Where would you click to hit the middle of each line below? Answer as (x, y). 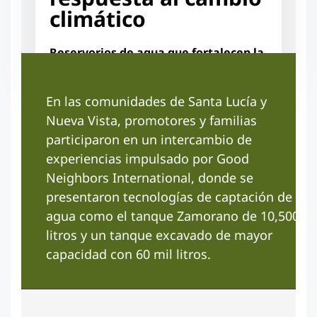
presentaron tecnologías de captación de (169, 197)
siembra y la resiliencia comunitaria (151, 69)
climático (98, 19)
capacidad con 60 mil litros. (128, 254)
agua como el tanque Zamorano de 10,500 (173, 216)
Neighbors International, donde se (150, 178)
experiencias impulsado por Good (148, 158)
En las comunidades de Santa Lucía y (156, 101)
